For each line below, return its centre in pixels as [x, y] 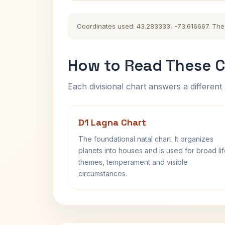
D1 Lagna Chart [112, 122]
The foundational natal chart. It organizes [146, 139]
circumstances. [103, 174]
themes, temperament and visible [133, 162]
